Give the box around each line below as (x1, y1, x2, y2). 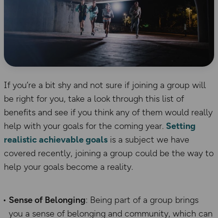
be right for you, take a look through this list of (4, 93, 184, 105)
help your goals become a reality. (4, 162, 133, 173)
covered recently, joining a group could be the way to (4, 148, 214, 159)
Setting (166, 121, 196, 132)
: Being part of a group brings (86, 195, 199, 206)
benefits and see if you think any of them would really (4, 107, 213, 118)
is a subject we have (108, 134, 189, 145)
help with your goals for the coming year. (4, 121, 166, 132)
